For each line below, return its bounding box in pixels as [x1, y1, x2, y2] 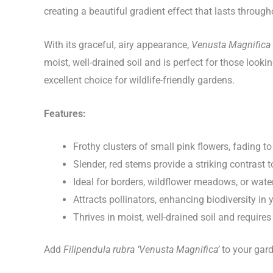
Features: [44, 107, 86, 119]
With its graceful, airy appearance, [44, 39, 191, 51]
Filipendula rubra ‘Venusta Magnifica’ [63, 244, 219, 256]
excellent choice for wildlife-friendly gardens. [44, 74, 235, 87]
